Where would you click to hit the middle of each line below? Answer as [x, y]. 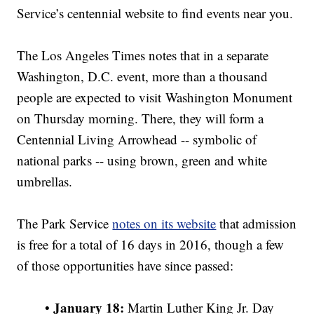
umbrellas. [45, 182]
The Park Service [65, 224]
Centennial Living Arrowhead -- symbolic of [137, 139]
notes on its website [164, 224]
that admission [257, 224]
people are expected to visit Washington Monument [155, 97]
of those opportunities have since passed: [125, 266]
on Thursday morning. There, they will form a [141, 118]
